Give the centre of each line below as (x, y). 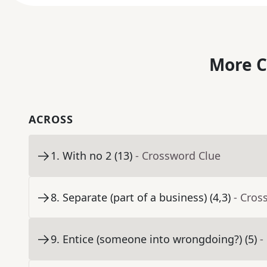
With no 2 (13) (97, 156)
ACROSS (51, 119)
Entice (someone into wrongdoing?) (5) (160, 239)
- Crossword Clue (178, 156)
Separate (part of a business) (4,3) (147, 198)
